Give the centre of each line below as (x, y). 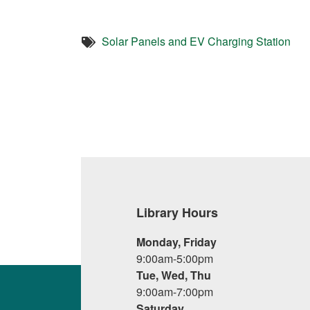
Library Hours (177, 212)
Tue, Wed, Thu (174, 275)
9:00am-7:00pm (175, 292)
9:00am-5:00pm (175, 258)
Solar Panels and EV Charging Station (196, 41)
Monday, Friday (176, 242)
